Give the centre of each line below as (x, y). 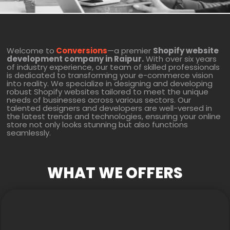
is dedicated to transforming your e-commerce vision (110, 75)
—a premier (130, 51)
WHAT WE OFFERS (115, 173)
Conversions (82, 51)
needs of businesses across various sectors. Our (99, 100)
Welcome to (31, 51)
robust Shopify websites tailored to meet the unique (108, 92)
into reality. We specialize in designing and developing (110, 83)
